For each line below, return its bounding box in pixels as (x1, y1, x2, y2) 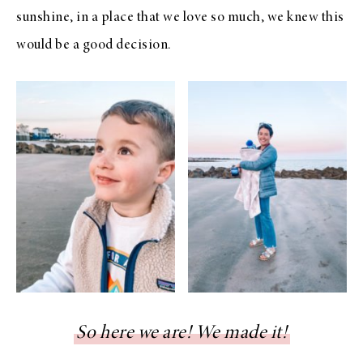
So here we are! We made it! (75, 324, 288, 344)
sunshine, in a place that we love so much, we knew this (16, 10, 344, 25)
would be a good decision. (16, 37, 172, 53)
